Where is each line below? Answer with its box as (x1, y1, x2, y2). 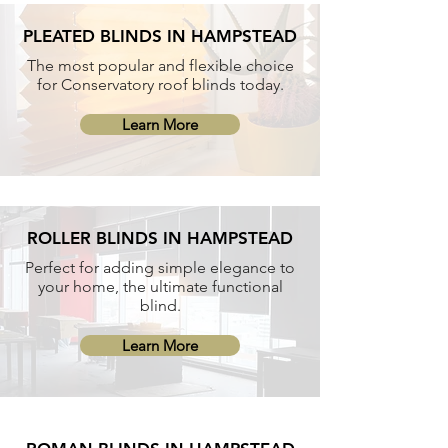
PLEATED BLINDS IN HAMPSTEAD (23, 26, 297, 46)
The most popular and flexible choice (26, 56, 294, 75)
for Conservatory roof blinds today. (36, 75, 284, 94)
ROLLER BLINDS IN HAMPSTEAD (27, 228, 293, 248)
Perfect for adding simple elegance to (25, 258, 295, 277)
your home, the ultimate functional (37, 277, 283, 296)
